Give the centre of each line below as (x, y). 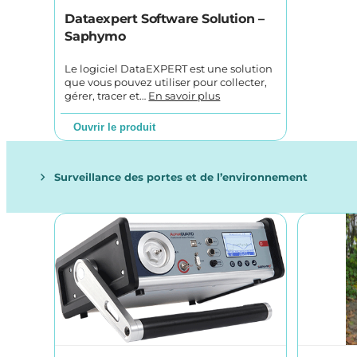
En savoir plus (184, 96)
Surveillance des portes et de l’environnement (181, 177)
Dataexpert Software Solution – (165, 19)
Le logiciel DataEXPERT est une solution (169, 69)
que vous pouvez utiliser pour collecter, (166, 83)
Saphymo (95, 37)
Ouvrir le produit (115, 127)
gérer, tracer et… (107, 96)
